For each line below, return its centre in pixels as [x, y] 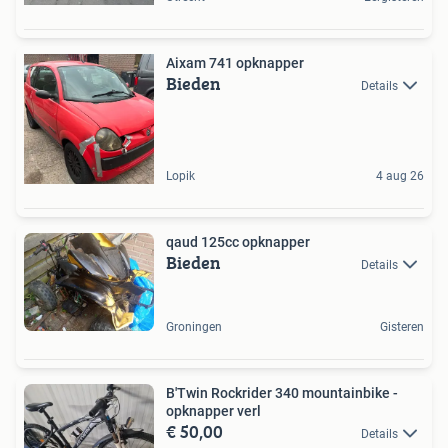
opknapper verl [213, 410]
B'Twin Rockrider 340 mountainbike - [282, 392]
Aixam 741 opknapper [235, 62]
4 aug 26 [400, 175]
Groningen [194, 326]
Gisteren [402, 326]
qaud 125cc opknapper [238, 241]
